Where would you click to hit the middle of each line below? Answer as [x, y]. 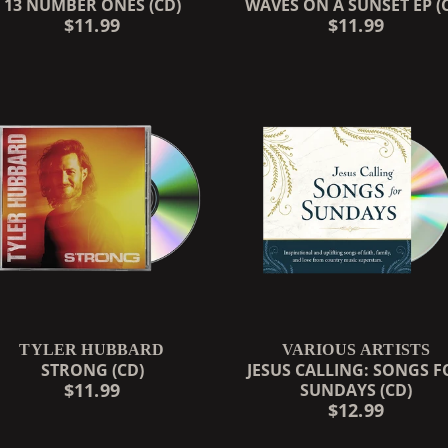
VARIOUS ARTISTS [356, 349]
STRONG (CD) [92, 369]
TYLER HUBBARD [92, 349]
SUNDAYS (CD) [356, 389]
